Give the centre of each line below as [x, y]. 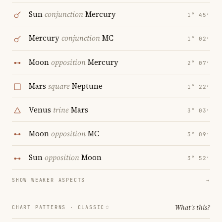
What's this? [193, 207]
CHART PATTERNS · [45, 207]
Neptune [86, 86]
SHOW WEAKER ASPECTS [49, 180]
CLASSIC [91, 207]
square [59, 86]
